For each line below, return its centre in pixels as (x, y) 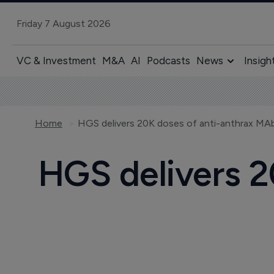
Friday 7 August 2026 (63, 23)
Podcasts (168, 61)
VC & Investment (56, 61)
